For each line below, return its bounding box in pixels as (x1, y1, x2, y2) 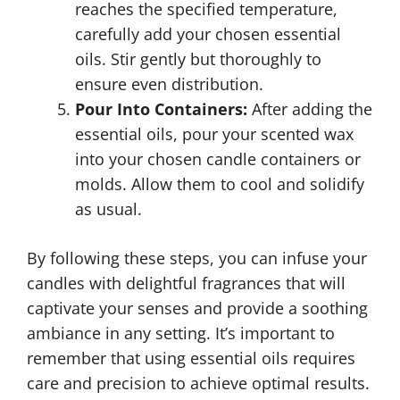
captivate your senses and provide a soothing (27, 297, 368, 319)
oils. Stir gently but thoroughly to (75, 48, 321, 70)
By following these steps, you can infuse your (27, 247, 367, 269)
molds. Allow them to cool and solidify (75, 173, 364, 195)
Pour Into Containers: (75, 98, 247, 120)
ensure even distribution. (75, 73, 263, 95)
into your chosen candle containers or (75, 148, 361, 170)
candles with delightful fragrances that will (27, 272, 346, 294)
